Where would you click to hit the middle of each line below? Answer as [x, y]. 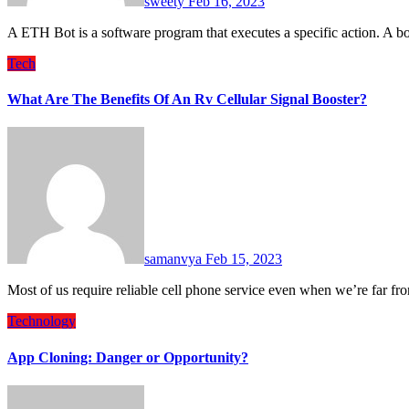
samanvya [175, 259]
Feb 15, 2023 [244, 259]
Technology [42, 321]
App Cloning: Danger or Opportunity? [128, 357]
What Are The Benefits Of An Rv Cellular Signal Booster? [187, 100]
